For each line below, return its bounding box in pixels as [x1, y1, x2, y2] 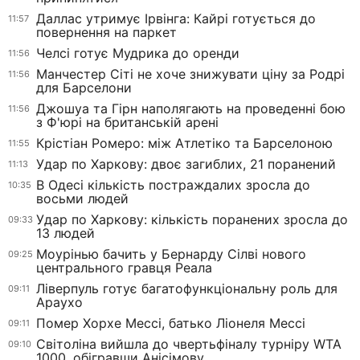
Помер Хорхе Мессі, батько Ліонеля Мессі [36, 315, 305, 332]
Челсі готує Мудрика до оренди [36, 45, 239, 62]
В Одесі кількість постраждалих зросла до [36, 177, 310, 194]
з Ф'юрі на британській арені [36, 114, 219, 131]
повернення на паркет [36, 24, 177, 41]
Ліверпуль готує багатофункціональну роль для [36, 280, 337, 297]
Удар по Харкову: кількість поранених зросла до [36, 211, 348, 228]
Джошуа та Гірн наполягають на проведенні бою [36, 100, 346, 117]
